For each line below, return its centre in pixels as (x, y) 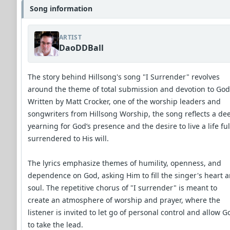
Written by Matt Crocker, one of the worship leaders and (124, 101)
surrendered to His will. (68, 138)
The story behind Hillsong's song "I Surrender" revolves (124, 76)
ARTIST (70, 37)
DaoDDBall (81, 47)
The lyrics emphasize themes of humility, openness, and (124, 163)
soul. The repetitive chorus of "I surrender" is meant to (122, 187)
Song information (61, 8)
